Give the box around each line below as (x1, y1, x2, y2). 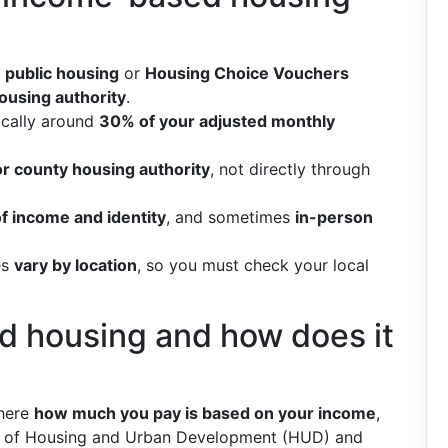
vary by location (14, 255, 137, 275)
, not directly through (210, 159, 370, 179)
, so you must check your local (137, 255, 369, 275)
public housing (5, 63, 119, 83)
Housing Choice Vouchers (145, 63, 349, 83)
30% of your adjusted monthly (99, 111, 335, 131)
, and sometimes (166, 207, 295, 227)
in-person (295, 207, 373, 227)
